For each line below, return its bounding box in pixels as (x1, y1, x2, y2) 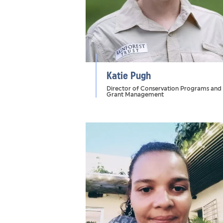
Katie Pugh (107, 70, 151, 82)
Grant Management (107, 91, 164, 98)
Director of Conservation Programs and (107, 85, 222, 92)
